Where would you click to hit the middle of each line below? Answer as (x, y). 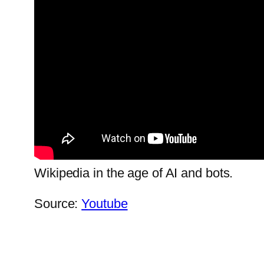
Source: (58, 204)
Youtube (105, 204)
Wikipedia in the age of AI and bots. (134, 173)
